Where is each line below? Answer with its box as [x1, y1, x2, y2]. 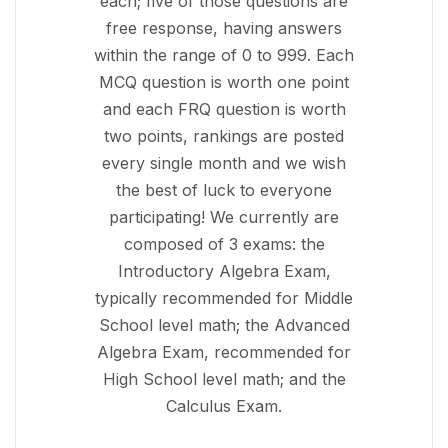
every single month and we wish [102, 153, 346, 173]
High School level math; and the [102, 369, 346, 389]
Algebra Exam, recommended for [97, 342, 351, 362]
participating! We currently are [109, 207, 339, 227]
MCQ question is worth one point [99, 72, 349, 92]
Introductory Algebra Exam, [117, 261, 331, 281]
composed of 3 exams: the [123, 234, 325, 254]
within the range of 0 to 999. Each [94, 45, 354, 65]
